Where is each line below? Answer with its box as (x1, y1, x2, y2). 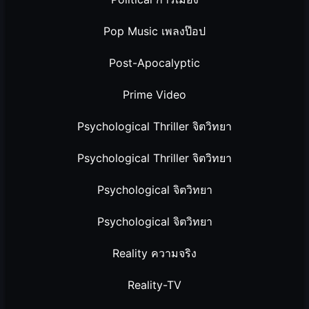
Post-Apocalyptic (109, 56, 200, 70)
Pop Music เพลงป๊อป (103, 24, 206, 39)
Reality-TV (128, 278, 181, 292)
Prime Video (123, 88, 186, 102)
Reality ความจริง (112, 246, 197, 261)
